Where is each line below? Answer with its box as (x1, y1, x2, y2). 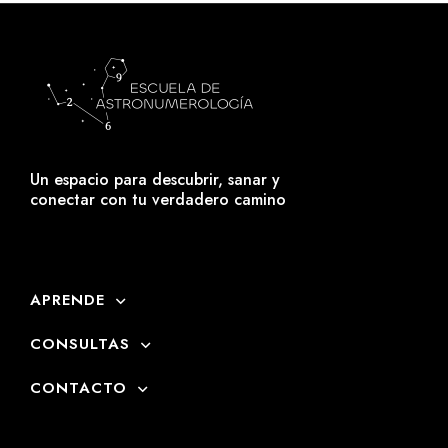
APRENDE (30, 289, 105, 312)
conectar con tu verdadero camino (30, 188, 286, 212)
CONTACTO (30, 377, 127, 400)
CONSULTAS (30, 333, 130, 356)
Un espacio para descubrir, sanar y (30, 168, 280, 192)
